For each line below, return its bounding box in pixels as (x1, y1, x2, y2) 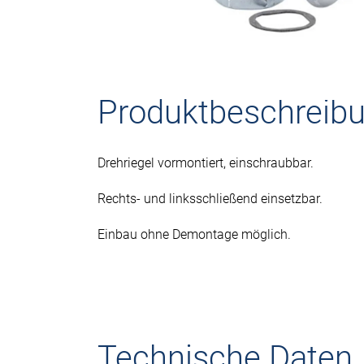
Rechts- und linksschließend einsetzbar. (97, 191, 323, 206)
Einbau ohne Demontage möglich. (97, 227, 291, 242)
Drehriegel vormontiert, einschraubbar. (97, 155, 314, 171)
